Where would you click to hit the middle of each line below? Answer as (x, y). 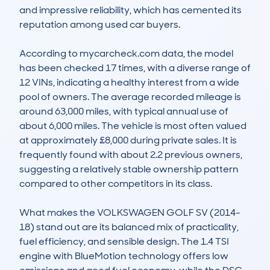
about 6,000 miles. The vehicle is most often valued (133, 126)
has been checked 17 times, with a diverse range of (135, 68)
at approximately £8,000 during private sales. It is (128, 140)
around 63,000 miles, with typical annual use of (124, 111)
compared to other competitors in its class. (116, 184)
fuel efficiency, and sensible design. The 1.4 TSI (124, 242)
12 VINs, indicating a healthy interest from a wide (129, 83)
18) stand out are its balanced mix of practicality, (129, 227)
